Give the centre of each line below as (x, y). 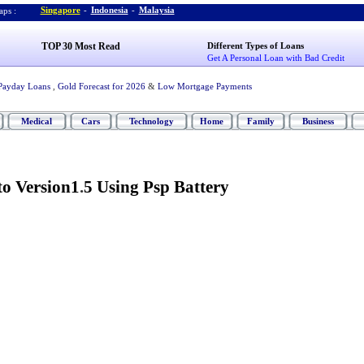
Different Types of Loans (256, 45)
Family (260, 121)
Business (318, 121)
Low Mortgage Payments (204, 86)
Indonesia (109, 10)
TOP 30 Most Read (80, 46)
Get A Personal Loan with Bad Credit (276, 58)
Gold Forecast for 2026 (101, 86)
